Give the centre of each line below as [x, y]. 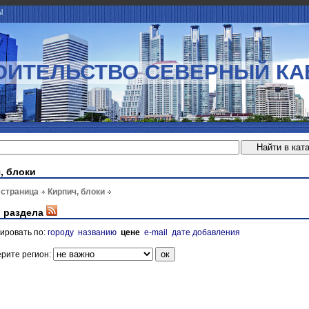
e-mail [156, 232]
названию [97, 232]
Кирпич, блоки [76, 192]
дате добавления [206, 232]
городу [61, 232]
